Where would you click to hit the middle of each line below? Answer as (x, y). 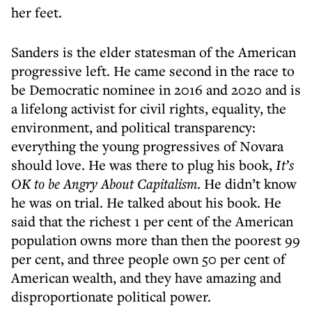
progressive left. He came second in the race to (153, 71)
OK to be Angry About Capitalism (104, 184)
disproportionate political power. (111, 296)
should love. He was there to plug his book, (143, 165)
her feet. (37, 12)
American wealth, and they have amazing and (146, 278)
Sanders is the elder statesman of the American (154, 52)
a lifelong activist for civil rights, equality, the (149, 108)
